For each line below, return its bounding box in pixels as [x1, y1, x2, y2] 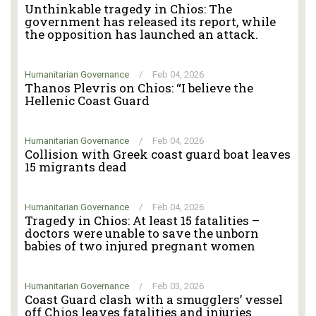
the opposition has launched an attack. [25, 25, 258, 42]
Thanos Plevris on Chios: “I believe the [25, 79, 253, 96]
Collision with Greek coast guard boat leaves [25, 145, 291, 162]
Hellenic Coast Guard [25, 92, 150, 109]
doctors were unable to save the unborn [25, 224, 259, 241]
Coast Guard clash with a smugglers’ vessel [25, 291, 283, 308]
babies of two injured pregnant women [25, 237, 255, 254]
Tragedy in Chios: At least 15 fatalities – [25, 212, 260, 229]
